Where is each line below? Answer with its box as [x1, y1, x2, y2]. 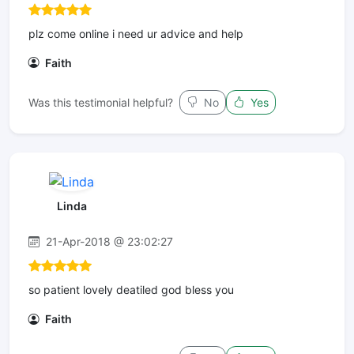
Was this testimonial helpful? [28, 95, 173, 109]
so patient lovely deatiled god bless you [28, 283, 234, 297]
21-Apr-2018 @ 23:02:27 [43, 235, 173, 249]
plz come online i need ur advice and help [28, 26, 243, 40]
